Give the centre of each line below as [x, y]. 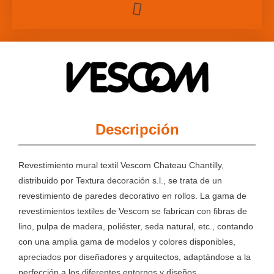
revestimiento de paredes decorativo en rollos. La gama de [132, 196]
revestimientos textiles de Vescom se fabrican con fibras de [133, 211]
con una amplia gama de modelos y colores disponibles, [127, 242]
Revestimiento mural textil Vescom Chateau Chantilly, [121, 165]
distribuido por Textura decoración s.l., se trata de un [120, 180]
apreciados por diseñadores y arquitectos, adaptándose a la [135, 257]
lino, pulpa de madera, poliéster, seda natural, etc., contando [136, 226]
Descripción [137, 129]
